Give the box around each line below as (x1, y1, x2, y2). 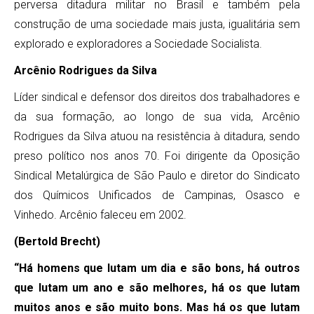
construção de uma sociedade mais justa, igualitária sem (14, 18, 300, 31)
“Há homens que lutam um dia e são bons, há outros (14, 261, 300, 275)
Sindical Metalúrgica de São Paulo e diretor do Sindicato (14, 169, 300, 182)
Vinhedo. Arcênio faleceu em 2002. (14, 208, 186, 221)
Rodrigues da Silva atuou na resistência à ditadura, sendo (14, 130, 300, 143)
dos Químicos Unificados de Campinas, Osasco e (14, 189, 300, 202)
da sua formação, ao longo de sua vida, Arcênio (14, 110, 300, 123)
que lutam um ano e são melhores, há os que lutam (14, 281, 300, 294)
